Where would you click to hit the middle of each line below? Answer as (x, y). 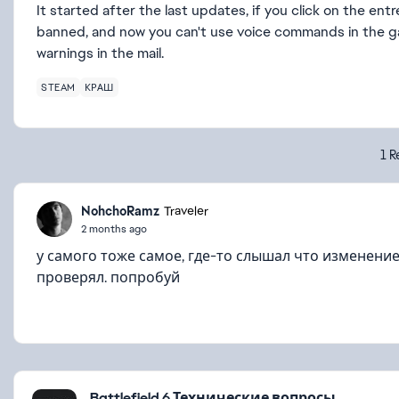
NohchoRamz (120, 211)
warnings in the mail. (100, 53)
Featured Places (77, 381)
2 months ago (114, 228)
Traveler (186, 211)
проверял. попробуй (108, 277)
